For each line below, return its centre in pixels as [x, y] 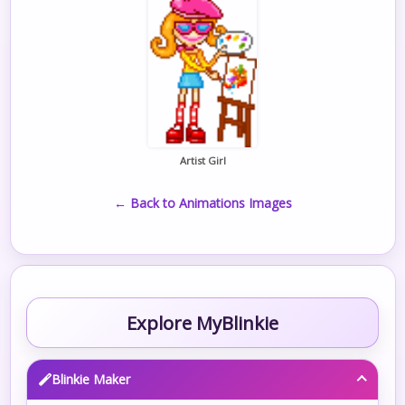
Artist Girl [202, 160]
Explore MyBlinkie [202, 322]
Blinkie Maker [91, 379]
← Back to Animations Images [202, 202]
